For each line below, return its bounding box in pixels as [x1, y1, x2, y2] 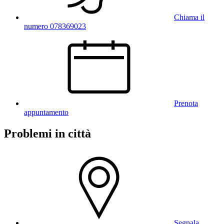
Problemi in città [4, 126, 91, 140]
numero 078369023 [24, 21, 86, 30]
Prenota [174, 98, 198, 107]
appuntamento [24, 107, 68, 116]
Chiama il [174, 12, 204, 21]
